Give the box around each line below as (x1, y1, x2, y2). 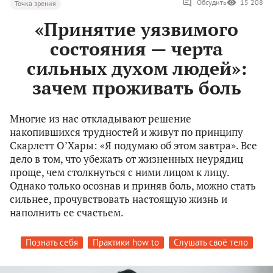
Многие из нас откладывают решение (10, 112, 191, 126)
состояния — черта (50, 37, 223, 62)
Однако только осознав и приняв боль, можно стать (10, 179, 256, 193)
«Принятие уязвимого (35, 17, 238, 42)
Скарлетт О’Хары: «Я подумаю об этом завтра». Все (10, 138, 257, 153)
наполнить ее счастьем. (10, 205, 124, 220)
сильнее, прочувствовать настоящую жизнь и (10, 192, 227, 207)
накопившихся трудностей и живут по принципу (10, 125, 243, 140)
